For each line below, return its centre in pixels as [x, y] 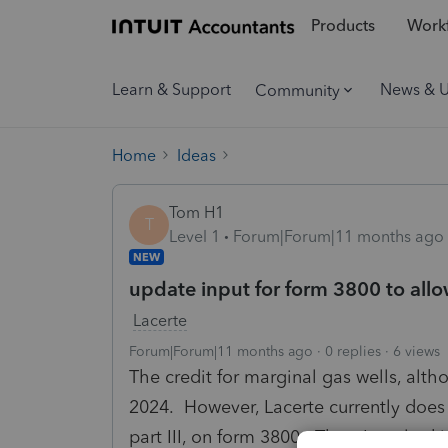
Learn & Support [171, 89]
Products [342, 26]
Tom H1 [196, 212]
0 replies [353, 351]
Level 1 [194, 236]
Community [297, 90]
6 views [416, 351]
